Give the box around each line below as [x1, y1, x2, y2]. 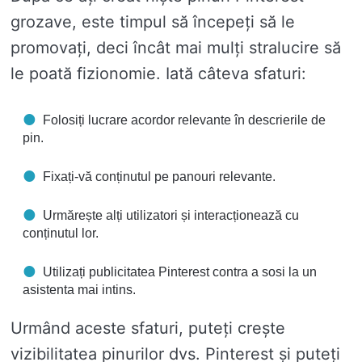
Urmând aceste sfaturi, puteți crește [11, 318, 285, 339]
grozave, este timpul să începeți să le [11, 12, 295, 32]
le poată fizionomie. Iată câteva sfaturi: [11, 64, 306, 84]
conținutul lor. [23, 226, 99, 241]
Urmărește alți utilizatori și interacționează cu [43, 208, 299, 223]
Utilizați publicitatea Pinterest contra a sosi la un [43, 265, 317, 280]
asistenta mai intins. [23, 283, 136, 297]
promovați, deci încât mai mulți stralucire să [11, 38, 341, 58]
